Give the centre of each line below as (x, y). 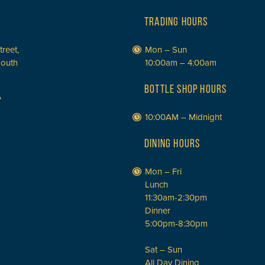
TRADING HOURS (176, 22)
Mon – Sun (166, 49)
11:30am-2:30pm (176, 197)
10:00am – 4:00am (181, 62)
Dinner (158, 210)
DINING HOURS (172, 144)
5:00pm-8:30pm (176, 223)
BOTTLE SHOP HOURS (186, 90)
